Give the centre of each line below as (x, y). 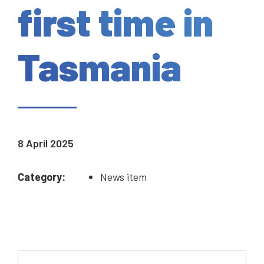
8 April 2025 (46, 143)
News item (123, 177)
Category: (42, 177)
